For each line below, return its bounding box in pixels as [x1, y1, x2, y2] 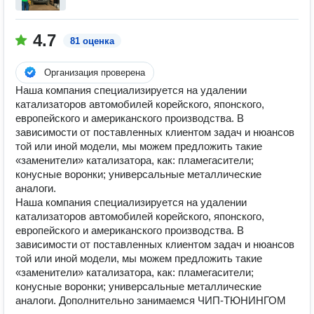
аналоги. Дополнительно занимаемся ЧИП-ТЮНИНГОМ [15, 294, 286, 306]
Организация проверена [44, 67, 145, 78]
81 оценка [70, 36, 114, 46]
